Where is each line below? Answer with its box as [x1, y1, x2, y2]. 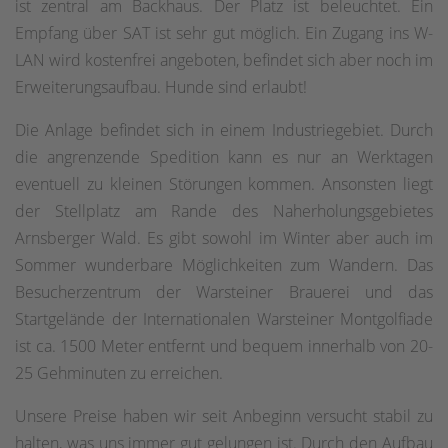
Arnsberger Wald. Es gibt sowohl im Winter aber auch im [15, 226, 433, 249]
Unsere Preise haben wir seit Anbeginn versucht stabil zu [15, 404, 433, 427]
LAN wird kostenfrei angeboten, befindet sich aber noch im [15, 48, 433, 71]
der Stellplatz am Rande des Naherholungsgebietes [15, 199, 433, 222]
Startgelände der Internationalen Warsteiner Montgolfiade [15, 307, 433, 330]
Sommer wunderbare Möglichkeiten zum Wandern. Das [15, 253, 433, 276]
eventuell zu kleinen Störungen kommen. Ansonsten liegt [15, 172, 433, 195]
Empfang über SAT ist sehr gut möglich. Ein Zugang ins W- [15, 21, 433, 44]
